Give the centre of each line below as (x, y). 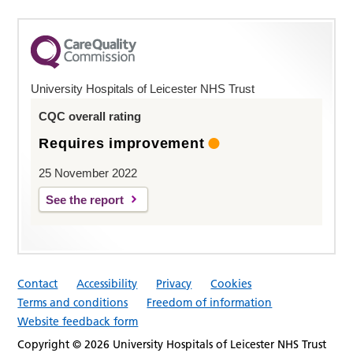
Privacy (174, 283)
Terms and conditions (73, 302)
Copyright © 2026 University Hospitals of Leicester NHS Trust (172, 344)
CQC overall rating (90, 116)
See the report (85, 199)
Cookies (231, 283)
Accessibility (107, 283)
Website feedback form (78, 321)
